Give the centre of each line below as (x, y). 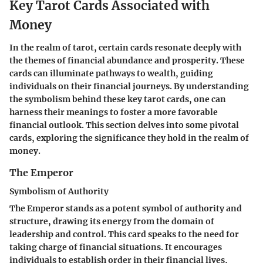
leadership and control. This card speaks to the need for (124, 235)
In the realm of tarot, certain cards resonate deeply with (125, 47)
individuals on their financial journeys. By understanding (129, 86)
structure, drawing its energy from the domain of (112, 222)
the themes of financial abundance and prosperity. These (127, 60)
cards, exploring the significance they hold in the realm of (129, 138)
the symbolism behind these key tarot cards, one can (118, 99)
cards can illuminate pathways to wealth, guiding (111, 73)
